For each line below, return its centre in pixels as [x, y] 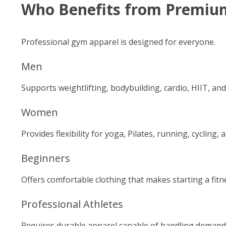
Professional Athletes [72, 204]
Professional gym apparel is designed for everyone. [118, 42]
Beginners [46, 158]
